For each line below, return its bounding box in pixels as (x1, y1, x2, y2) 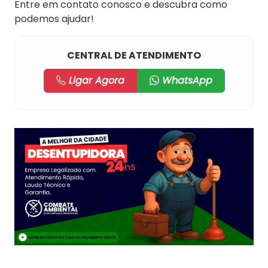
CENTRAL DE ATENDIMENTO (67, 48, 201, 62)
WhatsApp (159, 74, 212, 87)
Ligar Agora (65, 74, 124, 87)
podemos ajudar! (14, 12, 94, 26)
